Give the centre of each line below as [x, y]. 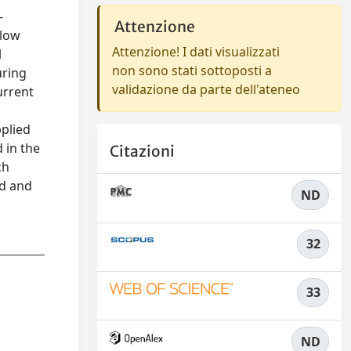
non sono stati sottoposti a [192, 71]
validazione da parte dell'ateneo [206, 89]
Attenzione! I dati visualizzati [196, 52]
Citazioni [142, 152]
